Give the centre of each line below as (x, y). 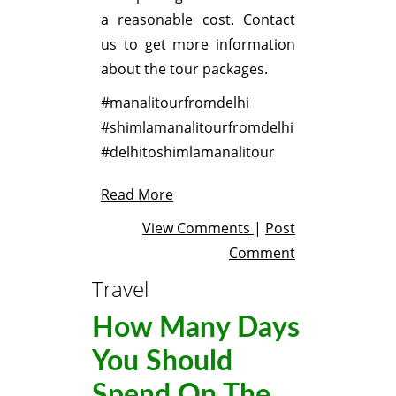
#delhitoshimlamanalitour (188, 152)
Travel (120, 289)
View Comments (198, 228)
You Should (162, 362)
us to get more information (198, 44)
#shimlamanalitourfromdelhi (197, 127)
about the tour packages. (184, 69)
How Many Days (196, 328)
